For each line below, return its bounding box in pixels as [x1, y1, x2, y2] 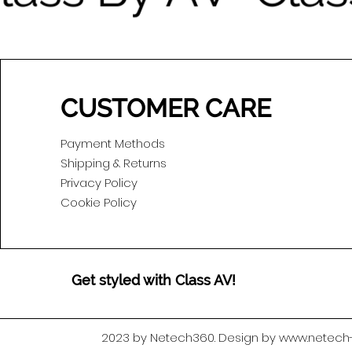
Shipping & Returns [60, 155, 167, 172]
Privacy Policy [60, 174, 138, 192]
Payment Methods [60, 135, 166, 152]
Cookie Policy [60, 194, 137, 211]
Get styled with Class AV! [71, 272, 236, 289]
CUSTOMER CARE [60, 93, 272, 123]
